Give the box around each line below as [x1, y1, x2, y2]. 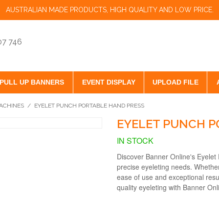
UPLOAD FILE [153, 78, 198, 86]
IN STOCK [117, 135, 153, 146]
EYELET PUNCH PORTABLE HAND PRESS [34, 102, 144, 109]
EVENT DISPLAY [82, 78, 135, 86]
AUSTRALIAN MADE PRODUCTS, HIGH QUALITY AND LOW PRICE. [5, 6, 214, 14]
